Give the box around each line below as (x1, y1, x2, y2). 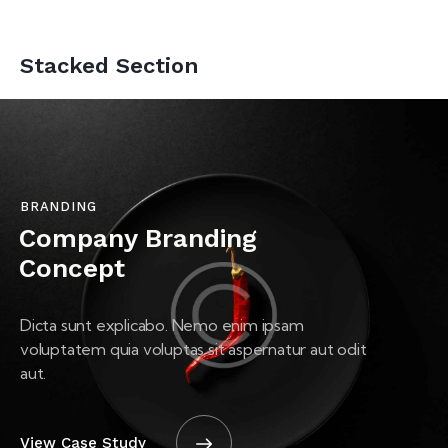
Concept (19, 253, 125, 284)
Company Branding (19, 223, 257, 254)
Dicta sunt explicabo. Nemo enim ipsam (20, 315, 304, 336)
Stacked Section (20, 53, 199, 79)
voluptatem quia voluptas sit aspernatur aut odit (20, 339, 367, 360)
